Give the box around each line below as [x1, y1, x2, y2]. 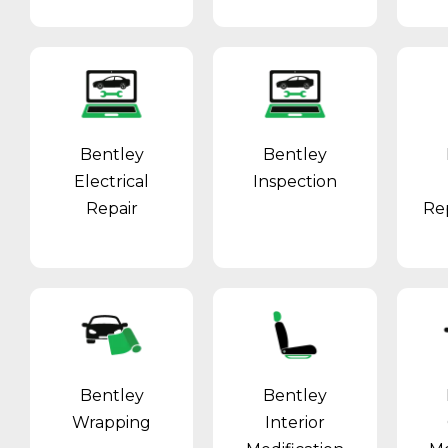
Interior [264, 413, 325, 433]
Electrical [74, 172, 150, 192]
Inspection [252, 172, 337, 192]
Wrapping [72, 413, 152, 433]
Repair [85, 199, 138, 219]
